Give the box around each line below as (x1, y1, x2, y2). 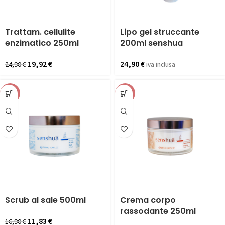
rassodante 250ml (120, 205, 196, 217)
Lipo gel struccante (120, 26, 199, 38)
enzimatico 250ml (5, 37, 79, 49)
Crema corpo (120, 194, 176, 206)
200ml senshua (120, 37, 183, 49)
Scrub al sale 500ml (5, 194, 86, 206)
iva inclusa (146, 60, 175, 69)
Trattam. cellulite (5, 26, 75, 38)
